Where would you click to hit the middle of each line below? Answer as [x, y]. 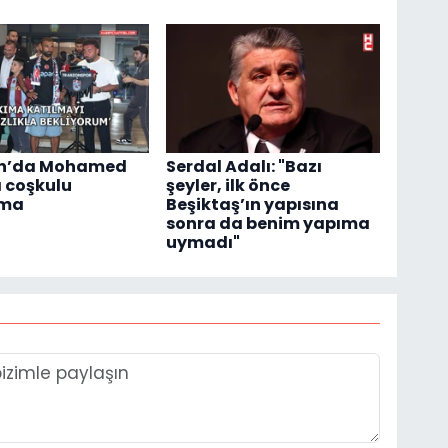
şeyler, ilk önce [228, 185]
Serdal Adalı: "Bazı [244, 166]
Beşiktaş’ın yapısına [253, 204]
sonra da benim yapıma [268, 223]
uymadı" [203, 242]
